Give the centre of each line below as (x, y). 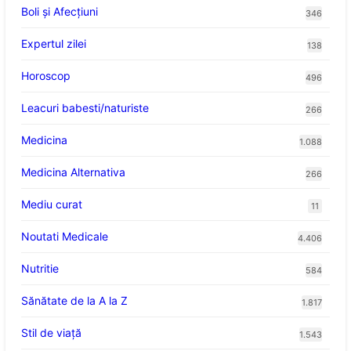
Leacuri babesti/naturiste (85, 108)
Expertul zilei (53, 44)
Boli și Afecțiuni (59, 12)
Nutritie (40, 269)
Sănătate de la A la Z (74, 301)
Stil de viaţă (51, 333)
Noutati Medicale (64, 237)
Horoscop (45, 76)
